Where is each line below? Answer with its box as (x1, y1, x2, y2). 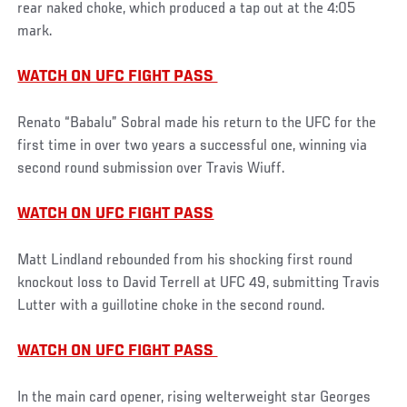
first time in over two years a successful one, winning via (17, 137, 368, 154)
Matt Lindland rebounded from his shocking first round (17, 252, 353, 269)
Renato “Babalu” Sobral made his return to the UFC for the (17, 114, 377, 132)
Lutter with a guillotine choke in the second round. (17, 297, 326, 314)
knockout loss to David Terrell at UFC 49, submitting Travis (17, 274, 381, 292)
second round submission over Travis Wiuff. (17, 160, 286, 177)
